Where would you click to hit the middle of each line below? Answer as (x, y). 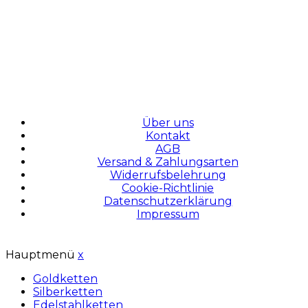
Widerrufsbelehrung (168, 175)
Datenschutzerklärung (168, 201)
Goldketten (65, 279)
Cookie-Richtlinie (168, 188)
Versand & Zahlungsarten (168, 162)
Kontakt (168, 136)
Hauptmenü (42, 255)
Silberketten (68, 292)
